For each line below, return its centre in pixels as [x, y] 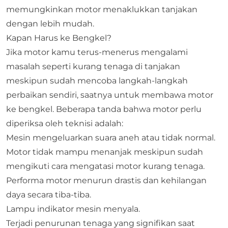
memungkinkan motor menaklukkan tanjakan [102, 9]
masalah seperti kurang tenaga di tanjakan [93, 66]
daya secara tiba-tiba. [49, 194]
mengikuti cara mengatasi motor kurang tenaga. [105, 166]
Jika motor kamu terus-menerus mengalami [97, 52]
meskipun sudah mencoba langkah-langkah [97, 80]
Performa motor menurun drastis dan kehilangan [106, 180]
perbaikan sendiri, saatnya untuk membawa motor [110, 95]
